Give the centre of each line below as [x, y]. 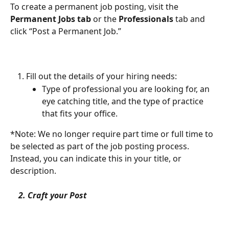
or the [105, 19]
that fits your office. [81, 113]
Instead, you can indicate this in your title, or [97, 158]
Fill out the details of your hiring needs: [101, 76]
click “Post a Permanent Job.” [66, 31]
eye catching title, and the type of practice [124, 101]
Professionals [146, 19]
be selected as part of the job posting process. [101, 146]
